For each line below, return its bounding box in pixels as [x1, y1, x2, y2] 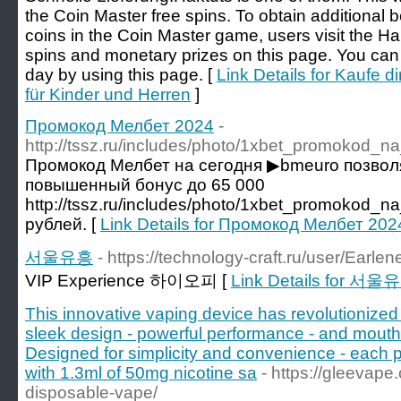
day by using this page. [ [25, 65, 217, 84]
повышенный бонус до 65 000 [25, 175, 265, 194]
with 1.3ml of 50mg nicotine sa [25, 363, 257, 382]
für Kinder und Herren [25, 85, 191, 104]
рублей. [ [25, 215, 100, 234]
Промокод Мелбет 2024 [25, 116, 214, 135]
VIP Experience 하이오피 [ [25, 271, 231, 290]
